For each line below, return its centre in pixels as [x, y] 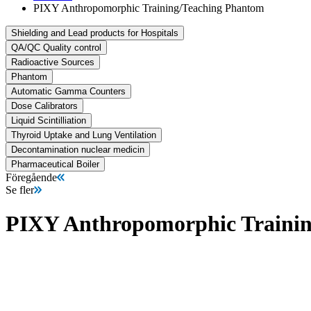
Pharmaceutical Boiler [55, 164]
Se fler [20, 190]
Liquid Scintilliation [49, 120]
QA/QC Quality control [56, 47]
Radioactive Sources [53, 62]
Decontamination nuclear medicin [78, 149]
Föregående [31, 177]
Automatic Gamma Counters [68, 91]
